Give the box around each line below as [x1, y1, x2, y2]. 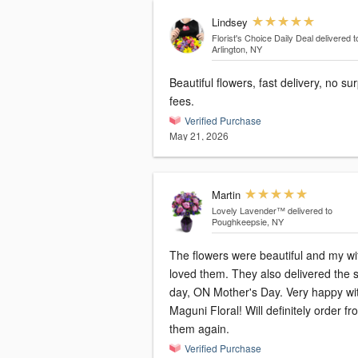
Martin [211, 187, 241, 203]
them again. [169, 320, 229, 337]
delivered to [287, 204, 332, 217]
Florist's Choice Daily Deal [211, 31, 313, 45]
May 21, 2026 [169, 129, 229, 143]
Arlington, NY [211, 42, 262, 56]
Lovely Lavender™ [211, 204, 285, 217]
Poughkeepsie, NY [211, 215, 284, 229]
